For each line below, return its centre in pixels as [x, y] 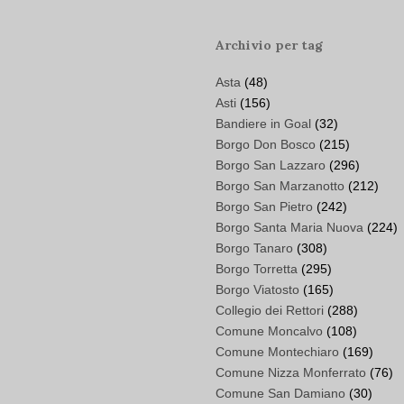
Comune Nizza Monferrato [291, 373]
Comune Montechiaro [277, 352]
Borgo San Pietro [264, 207]
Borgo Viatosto [257, 290]
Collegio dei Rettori [270, 311]
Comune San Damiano [280, 394]
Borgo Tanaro [254, 248]
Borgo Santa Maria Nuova [289, 228]
